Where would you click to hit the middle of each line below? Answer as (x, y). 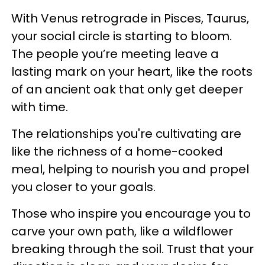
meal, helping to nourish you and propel (130, 169)
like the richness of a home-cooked (117, 151)
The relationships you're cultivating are (126, 133)
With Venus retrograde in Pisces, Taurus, (130, 18)
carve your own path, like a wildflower (122, 231)
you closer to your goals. (85, 187)
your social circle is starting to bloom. (122, 36)
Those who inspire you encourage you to (131, 213)
